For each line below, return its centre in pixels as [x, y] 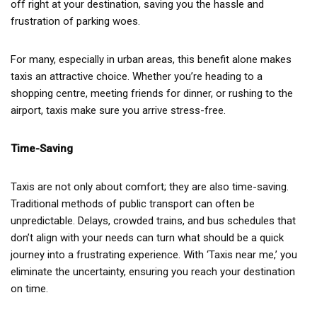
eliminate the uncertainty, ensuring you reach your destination [153, 271]
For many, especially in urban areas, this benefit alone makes [151, 59]
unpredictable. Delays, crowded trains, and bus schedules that [153, 220]
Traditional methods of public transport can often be [133, 203]
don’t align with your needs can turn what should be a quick [147, 237]
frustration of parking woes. [75, 21]
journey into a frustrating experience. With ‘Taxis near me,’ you [154, 254]
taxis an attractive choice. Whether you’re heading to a [137, 76]
